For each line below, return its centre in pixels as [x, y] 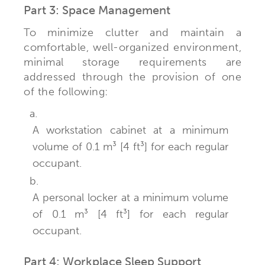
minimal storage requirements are [132, 62]
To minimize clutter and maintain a [132, 32]
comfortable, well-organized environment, [132, 47]
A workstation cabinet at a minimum [131, 130]
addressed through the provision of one [132, 77]
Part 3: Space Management [97, 10]
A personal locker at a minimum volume [131, 197]
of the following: [66, 91]
